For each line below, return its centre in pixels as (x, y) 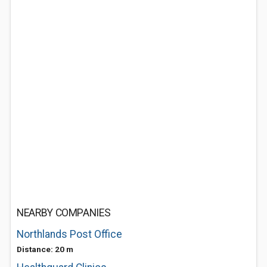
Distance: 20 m (45, 249)
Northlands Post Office (69, 234)
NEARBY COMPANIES (64, 213)
